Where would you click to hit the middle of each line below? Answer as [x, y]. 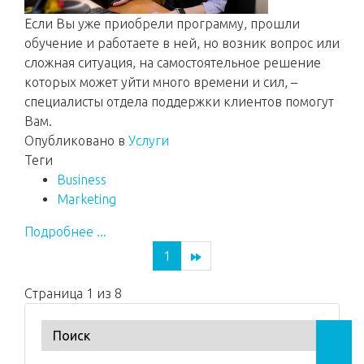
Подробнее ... [65, 232]
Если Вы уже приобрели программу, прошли [162, 24]
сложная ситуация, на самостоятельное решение [173, 63]
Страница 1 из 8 [73, 293]
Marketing [87, 199]
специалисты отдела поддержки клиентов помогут [179, 102]
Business [82, 180]
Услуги [149, 141]
